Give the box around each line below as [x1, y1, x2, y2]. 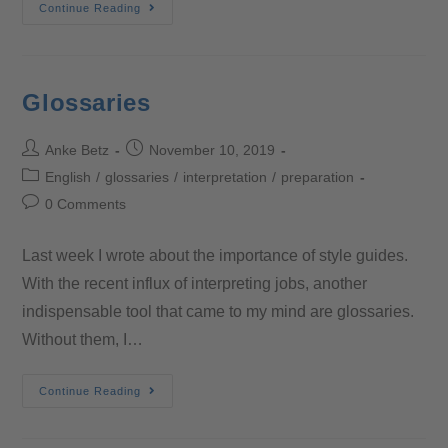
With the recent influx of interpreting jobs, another [22, 274, 368, 292]
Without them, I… [22, 330, 144, 348]
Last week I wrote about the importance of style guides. [22, 246, 409, 264]
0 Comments [45, 195, 127, 212]
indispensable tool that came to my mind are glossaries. [22, 302, 415, 320]
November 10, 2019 [149, 141, 276, 158]
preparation [281, 168, 355, 185]
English [45, 168, 92, 185]
